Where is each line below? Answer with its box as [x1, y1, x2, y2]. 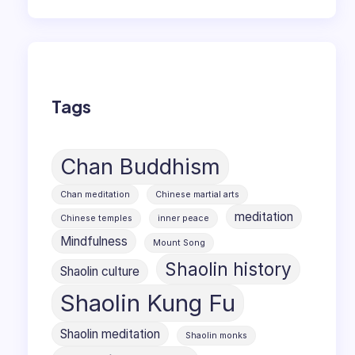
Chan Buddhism [60, 153, 221, 180]
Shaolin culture [60, 263, 140, 279]
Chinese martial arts [155, 189, 240, 200]
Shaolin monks [185, 330, 248, 341]
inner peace [158, 212, 210, 223]
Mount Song [153, 237, 206, 248]
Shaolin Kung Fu [60, 288, 236, 317]
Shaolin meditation [60, 326, 161, 342]
